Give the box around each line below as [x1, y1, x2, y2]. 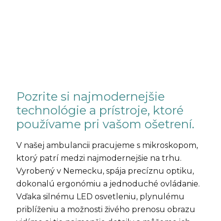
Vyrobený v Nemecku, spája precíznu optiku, [16, 166, 194, 176]
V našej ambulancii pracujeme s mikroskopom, [16, 141, 198, 150]
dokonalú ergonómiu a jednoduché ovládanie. [16, 179, 200, 189]
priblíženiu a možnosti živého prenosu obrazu [16, 205, 195, 215]
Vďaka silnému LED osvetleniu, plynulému [16, 192, 184, 202]
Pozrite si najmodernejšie [16, 89, 165, 104]
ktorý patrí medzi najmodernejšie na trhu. [16, 153, 182, 163]
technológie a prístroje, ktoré [16, 103, 184, 118]
